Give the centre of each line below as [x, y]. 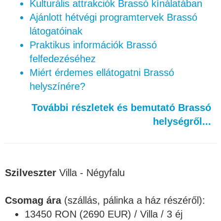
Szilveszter [32, 173]
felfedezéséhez [63, 59]
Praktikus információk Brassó [93, 45]
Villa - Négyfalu [92, 173]
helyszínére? [57, 86]
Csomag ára [33, 200]
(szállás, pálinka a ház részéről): [133, 200]
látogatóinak [56, 31]
